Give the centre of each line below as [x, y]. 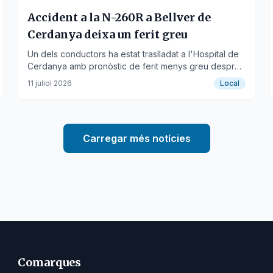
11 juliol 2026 [50, 83]
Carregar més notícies [136, 138]
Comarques [50, 262]
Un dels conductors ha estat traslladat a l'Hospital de [133, 54]
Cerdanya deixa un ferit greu [108, 34]
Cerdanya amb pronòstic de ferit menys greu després [136, 66]
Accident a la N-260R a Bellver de [120, 17]
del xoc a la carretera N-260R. [89, 78]
